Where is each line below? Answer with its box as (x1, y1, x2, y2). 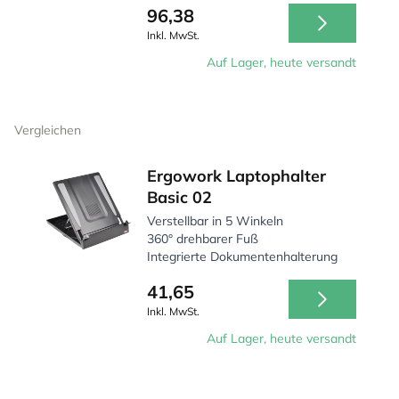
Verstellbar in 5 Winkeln (147, 213, 284, 229)
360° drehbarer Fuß (147, 231, 259, 247)
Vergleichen (14, 122, 81, 138)
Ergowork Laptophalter (147, 166, 327, 186)
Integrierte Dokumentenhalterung (147, 248, 338, 265)
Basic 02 (147, 187, 213, 208)
